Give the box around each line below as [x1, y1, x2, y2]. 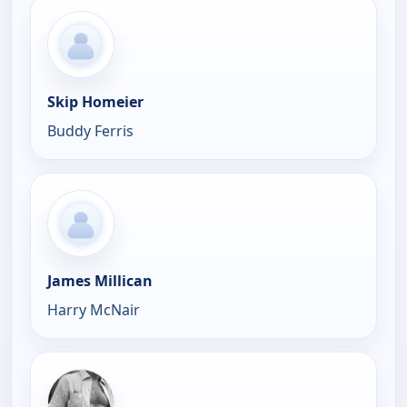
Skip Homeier [47, 92, 144, 113]
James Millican [47, 271, 153, 292]
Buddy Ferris [47, 121, 134, 142]
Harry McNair [47, 300, 140, 321]
